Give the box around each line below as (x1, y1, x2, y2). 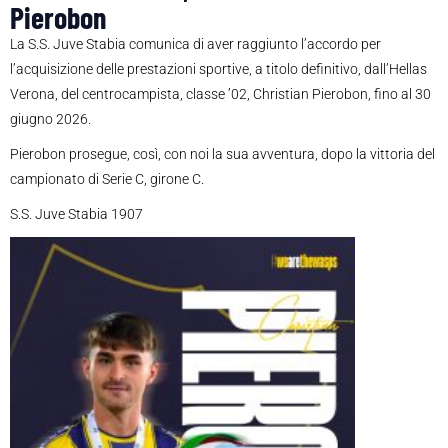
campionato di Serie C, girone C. (10, 171, 204, 188)
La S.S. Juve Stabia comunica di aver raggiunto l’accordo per (10, 36, 381, 53)
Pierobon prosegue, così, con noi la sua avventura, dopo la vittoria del (10, 146, 435, 163)
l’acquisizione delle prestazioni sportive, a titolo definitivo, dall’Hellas (10, 61, 427, 78)
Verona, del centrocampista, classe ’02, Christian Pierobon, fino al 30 (10, 86, 431, 103)
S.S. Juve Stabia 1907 (10, 206, 143, 223)
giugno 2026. (10, 111, 91, 128)
